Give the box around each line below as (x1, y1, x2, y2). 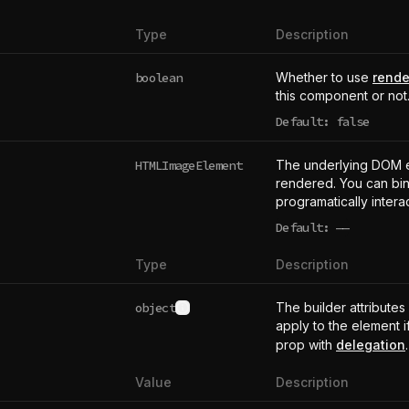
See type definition (181, 307, 297, 322)
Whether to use (276, 69, 372, 85)
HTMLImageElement (135, 156, 242, 173)
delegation (336, 337, 405, 352)
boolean (135, 68, 183, 86)
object (135, 299, 175, 316)
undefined (310, 226, 372, 244)
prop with (276, 337, 336, 352)
